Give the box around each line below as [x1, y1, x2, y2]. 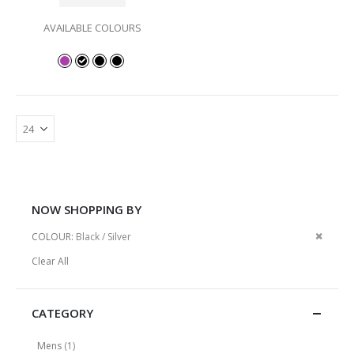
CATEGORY [32, 304, 93, 321]
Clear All [32, 254, 69, 268]
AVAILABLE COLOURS [43, 21, 141, 36]
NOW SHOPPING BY [32, 201, 141, 218]
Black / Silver [76, 229, 131, 243]
